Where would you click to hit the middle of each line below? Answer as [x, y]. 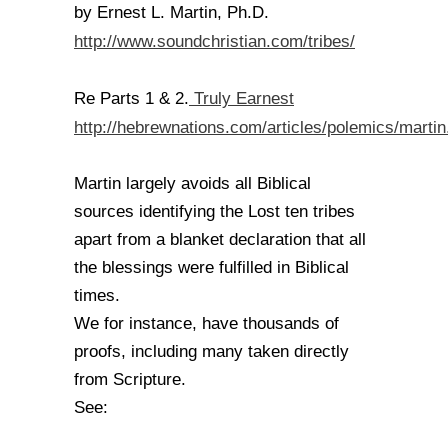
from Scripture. [130, 379]
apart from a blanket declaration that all [220, 239]
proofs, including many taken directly [211, 351]
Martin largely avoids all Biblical [192, 183]
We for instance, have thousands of [206, 323]
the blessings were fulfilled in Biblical [211, 267]
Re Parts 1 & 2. [131, 98]
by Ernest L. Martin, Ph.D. [171, 12]
